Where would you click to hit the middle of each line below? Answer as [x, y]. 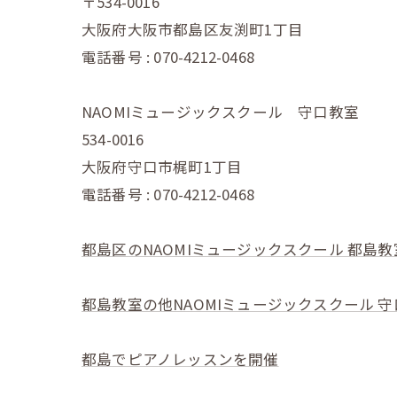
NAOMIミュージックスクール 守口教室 [221, 111]
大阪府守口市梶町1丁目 [162, 166]
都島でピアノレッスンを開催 [180, 358]
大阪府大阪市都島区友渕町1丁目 [192, 29]
